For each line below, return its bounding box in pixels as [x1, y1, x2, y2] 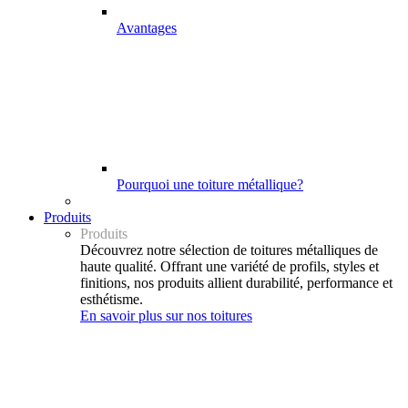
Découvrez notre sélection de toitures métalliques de [80, 242, 378, 258]
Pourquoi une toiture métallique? [117, 177, 303, 192]
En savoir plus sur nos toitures [80, 308, 252, 323]
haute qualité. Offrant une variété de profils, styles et [80, 259, 379, 274]
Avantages [117, 20, 177, 36]
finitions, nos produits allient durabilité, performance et [80, 275, 393, 291]
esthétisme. [80, 291, 143, 307]
